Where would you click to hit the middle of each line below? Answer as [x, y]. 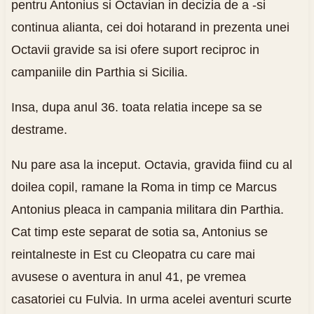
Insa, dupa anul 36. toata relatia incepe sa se [136, 107]
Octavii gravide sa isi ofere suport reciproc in [135, 49]
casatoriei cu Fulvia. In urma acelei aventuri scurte [151, 299]
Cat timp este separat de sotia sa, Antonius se [139, 232]
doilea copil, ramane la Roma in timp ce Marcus [144, 187]
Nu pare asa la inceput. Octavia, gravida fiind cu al [151, 164]
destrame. [39, 129]
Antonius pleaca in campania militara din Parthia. [147, 209]
